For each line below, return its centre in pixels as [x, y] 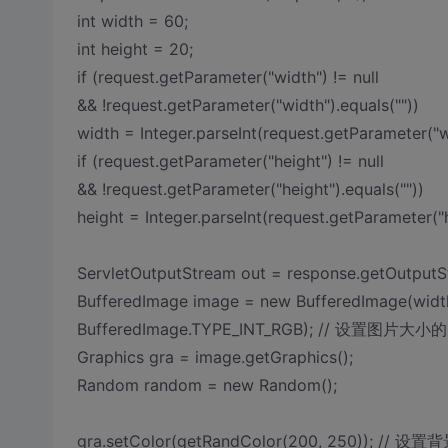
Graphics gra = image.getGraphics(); [214, 357]
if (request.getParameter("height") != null [230, 161]
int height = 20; [134, 49]
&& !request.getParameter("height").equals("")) [250, 189]
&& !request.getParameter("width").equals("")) [247, 105]
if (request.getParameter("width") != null [227, 77]
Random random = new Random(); [206, 385]
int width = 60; [132, 21]
